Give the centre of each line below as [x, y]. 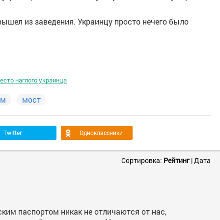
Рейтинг [177, 160]
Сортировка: [142, 160]
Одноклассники [101, 133]
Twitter [13, 133]
